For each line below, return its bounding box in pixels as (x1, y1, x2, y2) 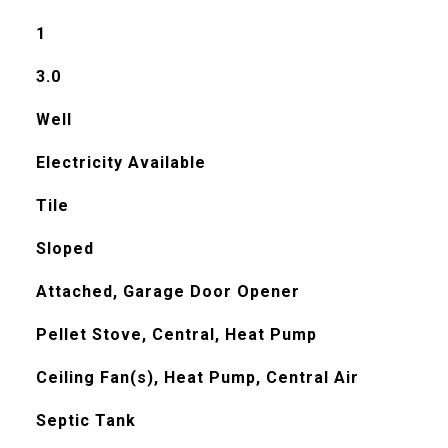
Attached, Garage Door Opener (35, 282, 300, 301)
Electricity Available (35, 153, 206, 172)
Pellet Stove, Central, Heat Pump (35, 325, 317, 344)
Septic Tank (35, 411, 136, 430)
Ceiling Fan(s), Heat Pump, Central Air (35, 368, 359, 387)
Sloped (35, 239, 94, 258)
